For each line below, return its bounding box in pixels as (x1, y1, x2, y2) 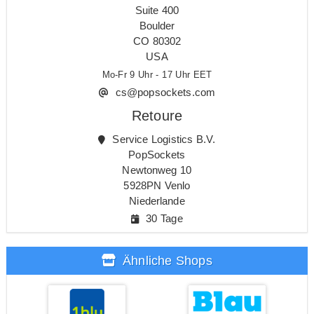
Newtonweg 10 (122, 163, 192, 176)
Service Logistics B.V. (109, 132, 216, 145)
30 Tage (142, 212, 183, 224)
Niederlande (129, 194, 185, 207)
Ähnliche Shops (118, 253, 212, 268)
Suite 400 (135, 4, 179, 16)
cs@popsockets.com (115, 86, 216, 98)
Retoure (132, 107, 182, 123)
